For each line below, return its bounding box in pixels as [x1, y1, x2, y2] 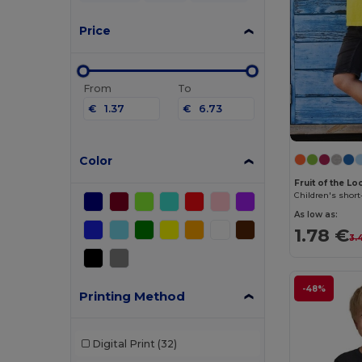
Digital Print [91, 337, 155, 350]
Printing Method [79, 288, 186, 305]
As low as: [294, 209, 339, 221]
